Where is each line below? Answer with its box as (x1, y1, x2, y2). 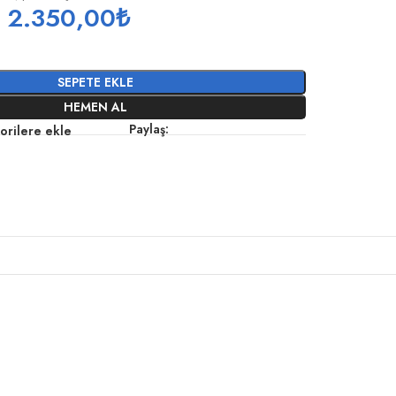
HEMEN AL (64, 98, 128, 116)
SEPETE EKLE (57, 73, 134, 91)
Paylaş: (129, 120, 170, 138)
